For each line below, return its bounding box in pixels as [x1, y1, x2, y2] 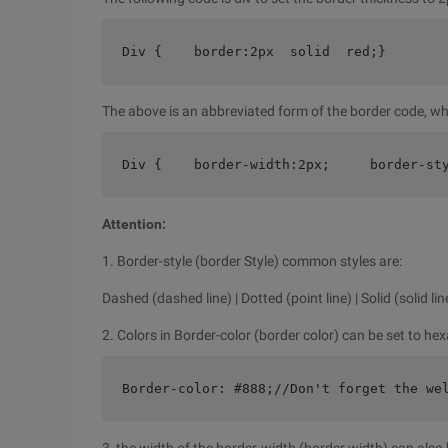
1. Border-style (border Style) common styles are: [102, 253, 402, 269]
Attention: [102, 216, 166, 232]
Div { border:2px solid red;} [122, 44, 386, 59]
